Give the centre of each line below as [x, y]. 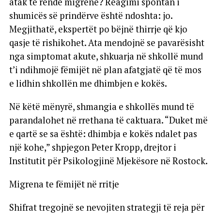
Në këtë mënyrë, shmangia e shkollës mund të [101, 106]
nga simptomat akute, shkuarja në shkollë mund [106, 56]
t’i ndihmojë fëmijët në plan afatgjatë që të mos [105, 70]
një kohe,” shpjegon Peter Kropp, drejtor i [93, 147]
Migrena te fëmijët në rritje [64, 184]
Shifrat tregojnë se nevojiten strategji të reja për [107, 207]
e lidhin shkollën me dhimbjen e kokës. [88, 83]
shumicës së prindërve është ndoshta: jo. [91, 15]
